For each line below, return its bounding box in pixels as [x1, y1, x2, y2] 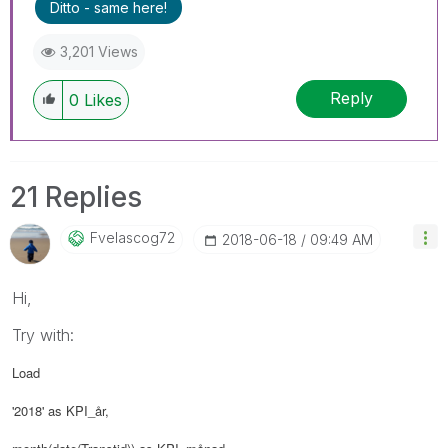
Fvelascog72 [90, 228, 175, 246]
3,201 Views [60, 42, 138, 60]
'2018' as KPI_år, [12, 400, 109, 420]
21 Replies [10, 179, 142, 214]
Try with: [12, 324, 74, 345]
